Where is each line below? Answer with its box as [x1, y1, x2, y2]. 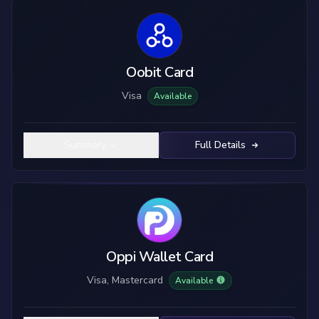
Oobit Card [126, 63, 193, 82]
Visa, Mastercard [87, 273, 163, 287]
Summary [63, 138, 106, 152]
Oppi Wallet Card [106, 247, 213, 266]
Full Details [194, 138, 246, 152]
